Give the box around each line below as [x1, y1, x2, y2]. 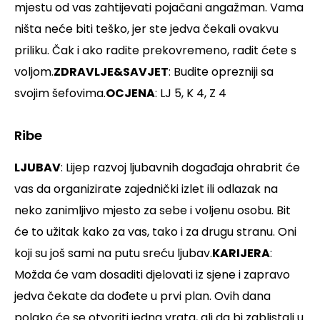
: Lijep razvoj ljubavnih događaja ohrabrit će [61, 159, 300, 176]
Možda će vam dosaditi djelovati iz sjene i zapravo [14, 266, 290, 284]
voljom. [14, 64, 54, 81]
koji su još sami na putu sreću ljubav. [14, 245, 212, 262]
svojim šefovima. [14, 85, 106, 102]
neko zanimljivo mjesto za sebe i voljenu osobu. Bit [14, 202, 291, 219]
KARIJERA [212, 245, 270, 262]
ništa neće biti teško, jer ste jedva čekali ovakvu [14, 21, 279, 38]
